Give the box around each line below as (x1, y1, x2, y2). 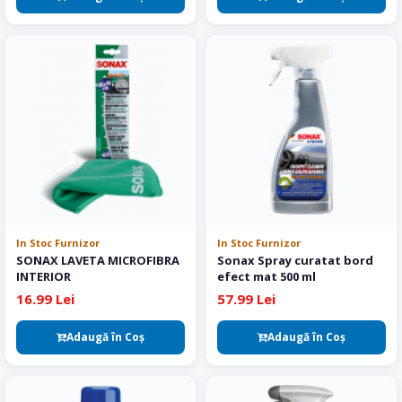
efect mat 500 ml (217, 268, 316, 284)
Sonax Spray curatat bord (217, 252, 373, 268)
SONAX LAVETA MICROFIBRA (16, 252, 179, 268)
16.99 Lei (16, 290, 74, 308)
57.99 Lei (217, 290, 275, 308)
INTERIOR (16, 268, 71, 284)
